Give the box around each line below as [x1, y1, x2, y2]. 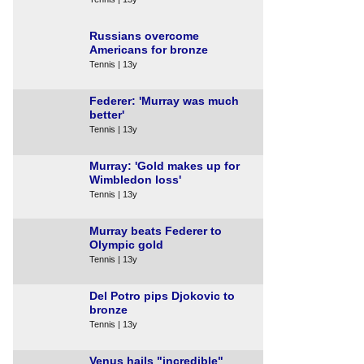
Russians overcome [89, 29, 199, 42]
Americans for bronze [89, 43, 208, 56]
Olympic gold [89, 238, 163, 251]
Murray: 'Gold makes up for [89, 159, 240, 172]
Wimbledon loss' [89, 173, 181, 186]
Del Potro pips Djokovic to [89, 289, 235, 302]
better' [89, 108, 124, 121]
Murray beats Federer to [89, 224, 222, 237]
